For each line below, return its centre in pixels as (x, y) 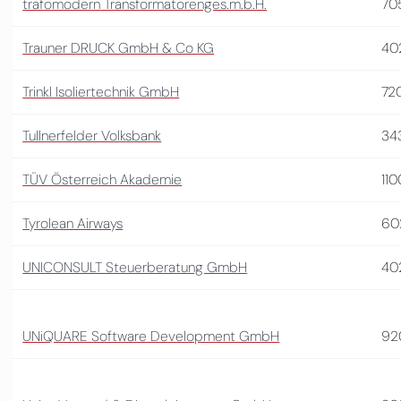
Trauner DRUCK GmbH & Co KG (119, 47)
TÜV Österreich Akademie (102, 179)
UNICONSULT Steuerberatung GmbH (135, 267)
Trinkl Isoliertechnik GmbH (101, 91)
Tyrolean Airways (73, 223)
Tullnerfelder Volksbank (92, 135)
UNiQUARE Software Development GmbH (151, 336)
